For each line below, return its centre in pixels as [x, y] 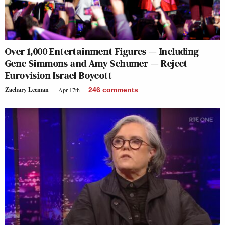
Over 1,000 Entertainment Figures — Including [102, 51]
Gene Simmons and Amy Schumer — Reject [96, 63]
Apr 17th [69, 90]
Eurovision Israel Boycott [59, 75]
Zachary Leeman [27, 89]
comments [120, 90]
